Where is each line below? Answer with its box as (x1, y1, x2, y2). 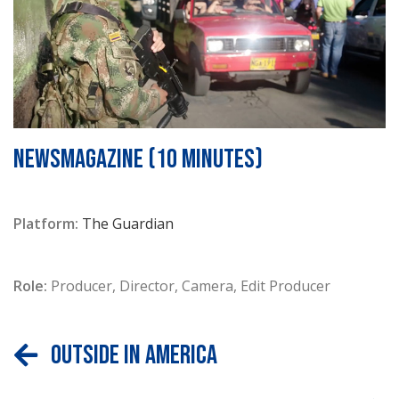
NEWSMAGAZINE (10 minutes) (13, 142, 263, 175)
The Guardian (82, 213, 174, 233)
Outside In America (51, 339, 217, 372)
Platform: (13, 213, 78, 233)
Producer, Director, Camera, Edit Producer (51, 275, 330, 296)
